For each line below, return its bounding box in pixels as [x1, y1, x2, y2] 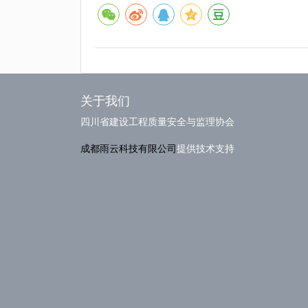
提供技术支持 [177, 143, 234, 154]
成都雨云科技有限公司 [80, 143, 177, 154]
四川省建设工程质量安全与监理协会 [80, 116, 234, 127]
